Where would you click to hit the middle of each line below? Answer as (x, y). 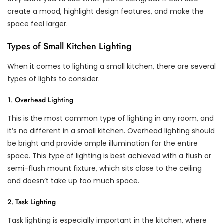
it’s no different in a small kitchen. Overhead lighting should (111, 131)
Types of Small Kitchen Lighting (70, 46)
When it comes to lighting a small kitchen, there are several (112, 66)
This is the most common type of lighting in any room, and (111, 118)
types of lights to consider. (54, 79)
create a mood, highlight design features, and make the (106, 11)
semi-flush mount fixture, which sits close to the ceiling (105, 168)
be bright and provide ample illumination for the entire (103, 143)
